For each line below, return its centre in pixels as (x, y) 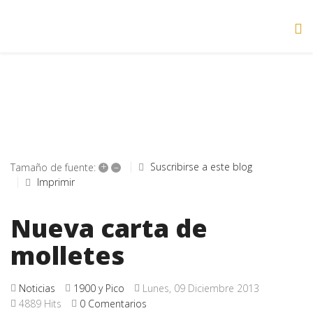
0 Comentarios (113, 303)
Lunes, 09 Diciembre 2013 (201, 288)
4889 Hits (40, 303)
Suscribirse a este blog (201, 167)
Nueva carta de (109, 228)
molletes (67, 255)
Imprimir (56, 182)
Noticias (37, 288)
